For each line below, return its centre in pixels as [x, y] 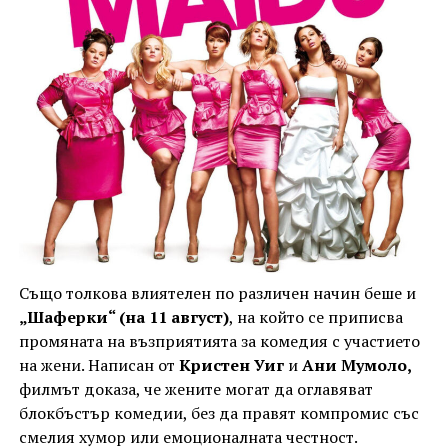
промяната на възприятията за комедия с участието [219, 341]
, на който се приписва [315, 317]
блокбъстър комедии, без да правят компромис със [218, 413]
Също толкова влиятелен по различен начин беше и [217, 293]
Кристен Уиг [231, 365]
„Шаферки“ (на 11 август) [123, 317]
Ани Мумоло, [356, 365]
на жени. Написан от [98, 365]
